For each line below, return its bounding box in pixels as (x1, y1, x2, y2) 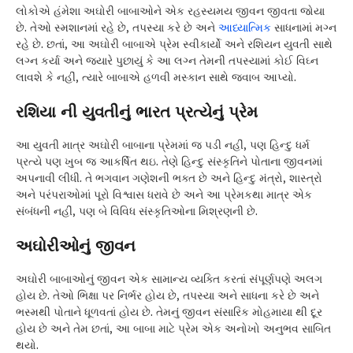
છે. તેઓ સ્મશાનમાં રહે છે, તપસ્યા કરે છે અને (16, 20, 218, 35)
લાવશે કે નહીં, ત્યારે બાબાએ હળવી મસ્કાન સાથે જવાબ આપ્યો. (16, 70, 296, 85)
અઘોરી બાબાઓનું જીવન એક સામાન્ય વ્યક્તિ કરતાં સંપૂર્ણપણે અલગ (16, 272, 322, 287)
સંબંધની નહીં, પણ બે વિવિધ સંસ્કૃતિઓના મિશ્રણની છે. (16, 204, 258, 219)
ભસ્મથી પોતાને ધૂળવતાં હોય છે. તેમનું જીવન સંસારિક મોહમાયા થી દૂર (16, 305, 322, 320)
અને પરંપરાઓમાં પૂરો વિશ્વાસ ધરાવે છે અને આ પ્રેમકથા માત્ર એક (16, 188, 312, 203)
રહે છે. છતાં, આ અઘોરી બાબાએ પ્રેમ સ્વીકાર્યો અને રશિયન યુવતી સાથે (16, 37, 333, 52)
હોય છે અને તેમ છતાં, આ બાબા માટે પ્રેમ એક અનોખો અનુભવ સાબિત (16, 321, 331, 336)
